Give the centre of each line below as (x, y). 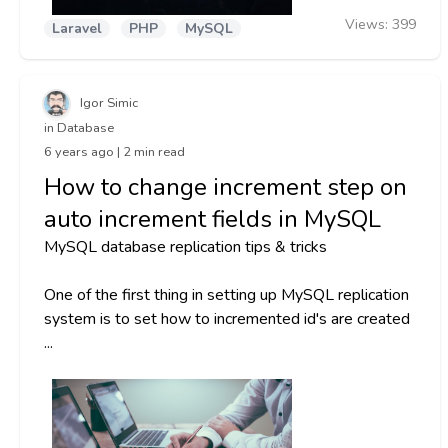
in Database (79, 128)
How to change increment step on (225, 186)
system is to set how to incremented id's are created (227, 318)
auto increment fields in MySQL (212, 218)
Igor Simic (109, 103)
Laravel (77, 29)
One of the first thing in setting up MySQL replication (226, 294)
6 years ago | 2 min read (114, 152)
